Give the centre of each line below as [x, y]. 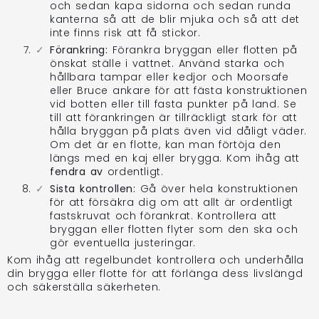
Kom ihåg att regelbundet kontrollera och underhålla [156, 260]
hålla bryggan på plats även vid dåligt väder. [178, 131]
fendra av [77, 171]
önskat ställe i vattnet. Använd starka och [167, 63]
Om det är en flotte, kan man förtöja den [166, 144]
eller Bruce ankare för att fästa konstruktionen [179, 90]
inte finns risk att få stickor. [125, 32]
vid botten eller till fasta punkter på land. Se [173, 104]
